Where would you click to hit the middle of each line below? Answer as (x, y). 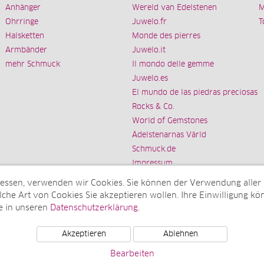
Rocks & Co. (153, 107)
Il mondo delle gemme (173, 65)
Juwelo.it (149, 51)
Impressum (152, 164)
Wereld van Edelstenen (174, 8)
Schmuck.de (154, 150)
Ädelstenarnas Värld (169, 136)
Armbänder (26, 51)
